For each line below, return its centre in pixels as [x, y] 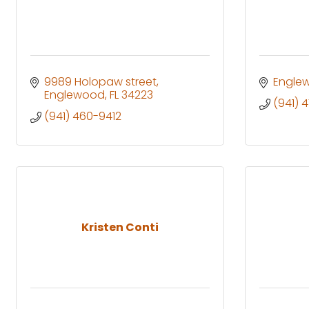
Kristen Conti [120, 227]
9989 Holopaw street [100, 81]
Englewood [74, 94]
